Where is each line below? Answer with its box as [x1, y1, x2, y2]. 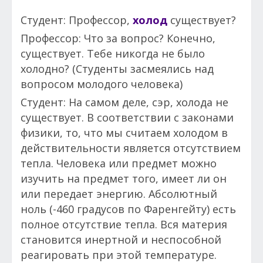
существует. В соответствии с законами [21, 110, 234, 124]
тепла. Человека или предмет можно [21, 156, 217, 170]
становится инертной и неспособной [21, 232, 221, 247]
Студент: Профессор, [21, 12, 133, 27]
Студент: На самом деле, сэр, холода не [21, 95, 228, 109]
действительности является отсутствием [21, 140, 241, 155]
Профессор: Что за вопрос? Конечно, [21, 31, 215, 45]
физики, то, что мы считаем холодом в [21, 125, 228, 140]
